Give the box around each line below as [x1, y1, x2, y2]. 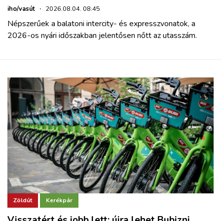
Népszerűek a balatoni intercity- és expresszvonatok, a [7, 18, 195, 29]
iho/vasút [7, 4, 35, 13]
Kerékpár [46, 196, 73, 205]
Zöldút [13, 196, 32, 205]
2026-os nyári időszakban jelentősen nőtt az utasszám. [7, 30, 197, 41]
